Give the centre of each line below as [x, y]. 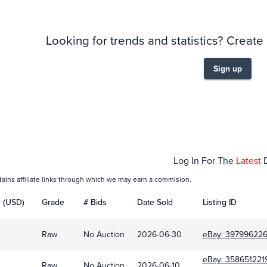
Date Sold [155, 202]
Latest [249, 161]
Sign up [228, 68]
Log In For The [204, 161]
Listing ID [219, 202]
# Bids [95, 202]
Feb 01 [140, 134]
